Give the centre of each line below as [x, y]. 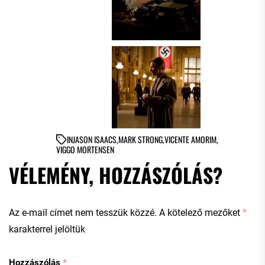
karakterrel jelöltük [47, 229]
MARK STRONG [140, 139]
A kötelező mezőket [201, 212]
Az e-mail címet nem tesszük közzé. [83, 212]
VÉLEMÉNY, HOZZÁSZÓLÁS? [116, 174]
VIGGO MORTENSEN [85, 149]
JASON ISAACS [95, 139]
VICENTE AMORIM [190, 139]
